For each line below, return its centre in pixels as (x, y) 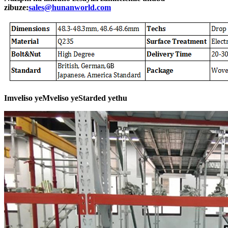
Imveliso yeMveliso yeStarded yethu (66, 98)
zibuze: (16, 7)
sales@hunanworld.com (70, 7)
